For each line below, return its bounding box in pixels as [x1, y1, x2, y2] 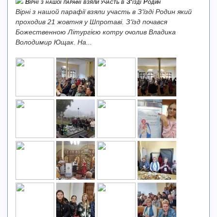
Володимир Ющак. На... [15, 38, 92, 46]
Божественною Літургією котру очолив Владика [15, 28, 176, 36]
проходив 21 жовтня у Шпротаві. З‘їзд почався [15, 18, 167, 26]
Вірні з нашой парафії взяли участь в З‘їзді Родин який [15, 8, 192, 15]
